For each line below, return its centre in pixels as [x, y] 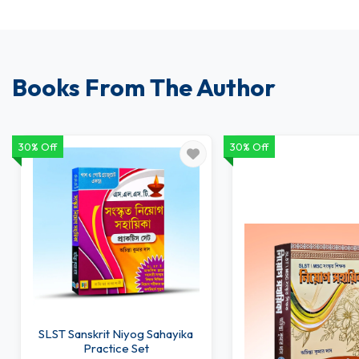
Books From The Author [144, 87]
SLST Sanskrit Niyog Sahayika [116, 333]
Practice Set [116, 348]
